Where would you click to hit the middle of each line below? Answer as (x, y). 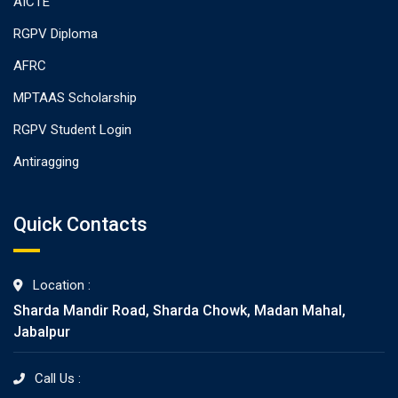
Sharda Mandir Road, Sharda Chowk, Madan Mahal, (179, 310)
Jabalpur (42, 332)
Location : (62, 285)
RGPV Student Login (72, 130)
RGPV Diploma (56, 34)
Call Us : (58, 378)
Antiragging (46, 162)
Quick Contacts (80, 224)
